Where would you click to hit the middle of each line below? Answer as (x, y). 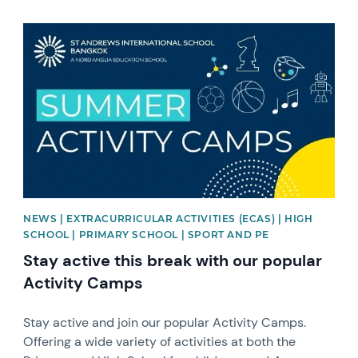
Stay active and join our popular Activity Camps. (165, 323)
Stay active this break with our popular (173, 261)
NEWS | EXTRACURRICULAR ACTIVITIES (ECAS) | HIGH (168, 219)
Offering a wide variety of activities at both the (160, 342)
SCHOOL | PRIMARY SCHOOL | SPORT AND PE (146, 235)
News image (58, 30)
